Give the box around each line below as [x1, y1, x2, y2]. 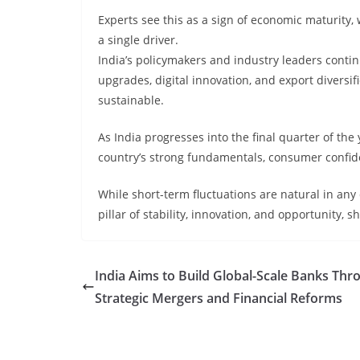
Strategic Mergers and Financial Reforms [95, 289, 342, 307]
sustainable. [98, 92, 164, 108]
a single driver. [98, 32, 178, 47]
